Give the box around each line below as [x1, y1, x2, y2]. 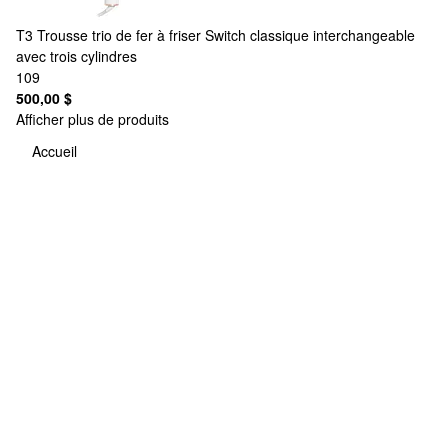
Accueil [32, 141, 77, 162]
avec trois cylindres [16, 45, 137, 66]
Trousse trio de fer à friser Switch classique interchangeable [37, 24, 415, 45]
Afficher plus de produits [16, 108, 169, 129]
